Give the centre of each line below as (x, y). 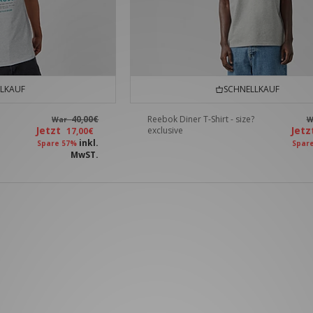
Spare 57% (57, 144)
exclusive (166, 131)
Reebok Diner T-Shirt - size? (201, 119)
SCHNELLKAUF (250, 89)
